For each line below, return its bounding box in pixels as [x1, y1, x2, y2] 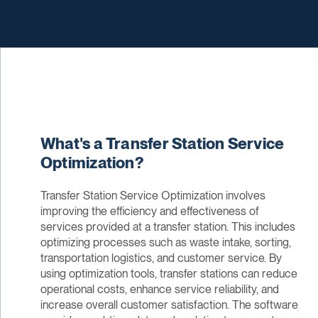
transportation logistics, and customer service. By [40, 251, 282, 265]
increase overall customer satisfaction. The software [40, 298, 298, 312]
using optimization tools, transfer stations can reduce [40, 267, 297, 281]
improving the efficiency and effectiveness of [40, 204, 259, 219]
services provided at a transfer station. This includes [40, 220, 295, 234]
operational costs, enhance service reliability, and [40, 283, 279, 297]
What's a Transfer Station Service [40, 134, 285, 153]
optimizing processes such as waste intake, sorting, [40, 236, 291, 250]
